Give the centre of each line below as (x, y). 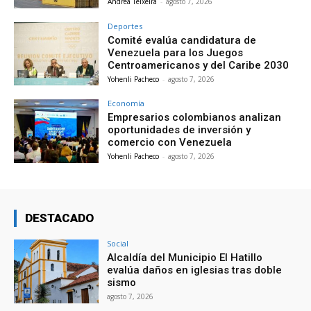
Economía (126, 103)
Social (118, 244)
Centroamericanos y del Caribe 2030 (199, 65)
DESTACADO (59, 218)
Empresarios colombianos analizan (195, 118)
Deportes (125, 26)
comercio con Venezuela (170, 143)
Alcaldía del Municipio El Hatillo (185, 258)
